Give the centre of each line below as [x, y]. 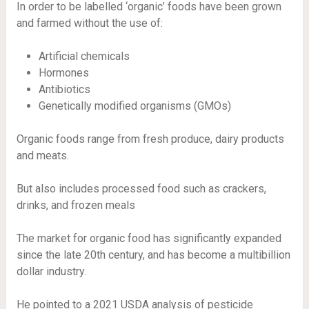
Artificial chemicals [85, 56]
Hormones [63, 73]
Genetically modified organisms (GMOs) [134, 106]
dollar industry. [52, 271]
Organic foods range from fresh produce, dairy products [150, 139]
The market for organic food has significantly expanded [149, 238]
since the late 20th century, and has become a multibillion [153, 255]
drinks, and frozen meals [78, 205]
